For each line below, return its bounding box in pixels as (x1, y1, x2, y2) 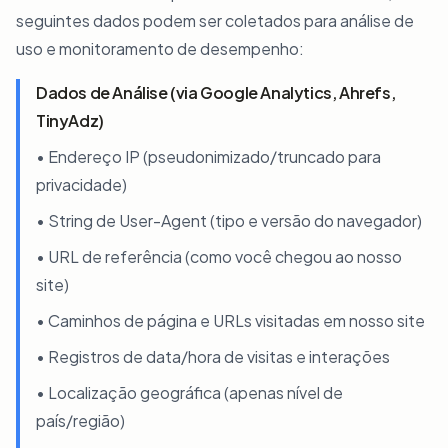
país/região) (36, 410, 125, 431)
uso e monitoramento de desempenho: (16, 38, 304, 59)
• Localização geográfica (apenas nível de (36, 382, 343, 403)
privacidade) (36, 174, 127, 195)
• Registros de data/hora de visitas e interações (36, 346, 390, 367)
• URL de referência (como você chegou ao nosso (36, 246, 402, 267)
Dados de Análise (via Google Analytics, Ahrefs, (36, 82, 396, 103)
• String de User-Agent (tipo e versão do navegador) (36, 210, 422, 231)
